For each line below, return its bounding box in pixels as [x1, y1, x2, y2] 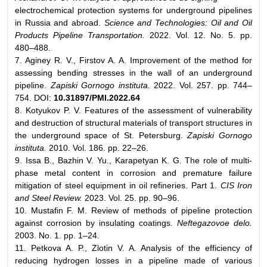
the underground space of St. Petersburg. [15, 130, 188, 140]
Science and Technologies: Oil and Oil [104, 17, 253, 27]
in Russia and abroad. [15, 17, 104, 27]
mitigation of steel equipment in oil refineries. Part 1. [15, 180, 221, 190]
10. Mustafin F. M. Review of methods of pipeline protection [15, 205, 252, 215]
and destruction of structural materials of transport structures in [15, 117, 252, 128]
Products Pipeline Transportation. [15, 30, 145, 40]
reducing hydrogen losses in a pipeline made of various [15, 255, 252, 265]
